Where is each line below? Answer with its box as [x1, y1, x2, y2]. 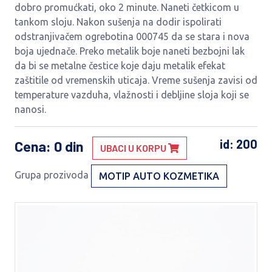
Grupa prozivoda [15, 169, 89, 181]
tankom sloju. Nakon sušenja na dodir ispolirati [15, 16, 222, 27]
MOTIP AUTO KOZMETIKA [99, 171, 219, 182]
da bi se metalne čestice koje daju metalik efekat [15, 60, 225, 71]
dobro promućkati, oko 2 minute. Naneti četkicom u [15, 2, 239, 13]
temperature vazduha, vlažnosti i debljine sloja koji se [15, 89, 249, 100]
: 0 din [46, 138, 86, 155]
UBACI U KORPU [100, 142, 168, 154]
